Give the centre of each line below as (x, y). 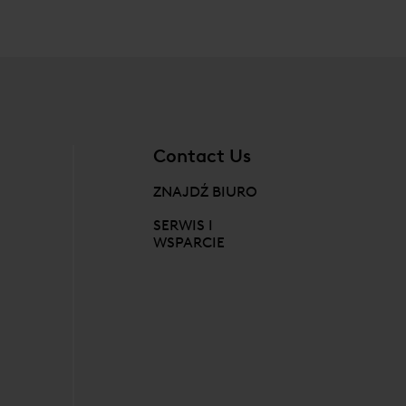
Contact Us (203, 155)
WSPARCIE (189, 242)
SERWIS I (184, 225)
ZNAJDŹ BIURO (206, 191)
